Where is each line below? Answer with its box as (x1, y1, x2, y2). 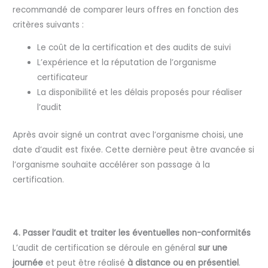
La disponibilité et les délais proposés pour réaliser (37, 87, 243, 99)
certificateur (37, 72, 89, 84)
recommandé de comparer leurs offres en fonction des (13, 4, 239, 16)
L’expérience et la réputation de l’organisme (37, 57, 217, 69)
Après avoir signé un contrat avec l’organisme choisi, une (13, 129, 244, 141)
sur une (198, 242, 228, 254)
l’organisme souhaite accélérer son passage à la (13, 159, 211, 170)
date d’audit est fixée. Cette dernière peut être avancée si (13, 144, 255, 156)
